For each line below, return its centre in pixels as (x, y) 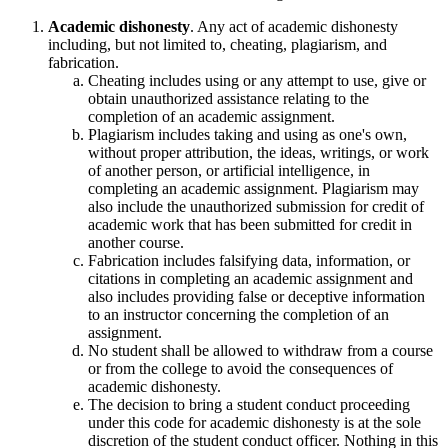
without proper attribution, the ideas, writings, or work (258, 152)
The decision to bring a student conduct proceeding (249, 404)
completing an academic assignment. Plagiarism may (253, 188)
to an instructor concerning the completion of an (238, 314)
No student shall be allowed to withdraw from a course (260, 350)
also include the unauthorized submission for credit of (256, 206)
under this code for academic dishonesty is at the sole (254, 422)
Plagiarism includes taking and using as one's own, (247, 134)
